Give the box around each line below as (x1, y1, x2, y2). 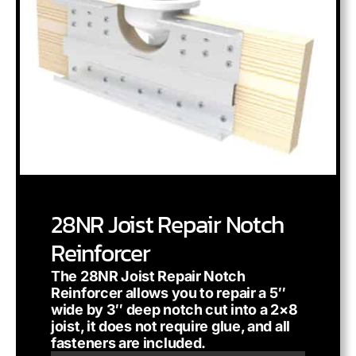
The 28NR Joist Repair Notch (51, 268, 246, 284)
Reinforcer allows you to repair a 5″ (51, 284, 286, 301)
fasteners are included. (51, 335, 207, 351)
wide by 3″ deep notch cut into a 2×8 (51, 301, 298, 318)
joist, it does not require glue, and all (51, 318, 291, 335)
